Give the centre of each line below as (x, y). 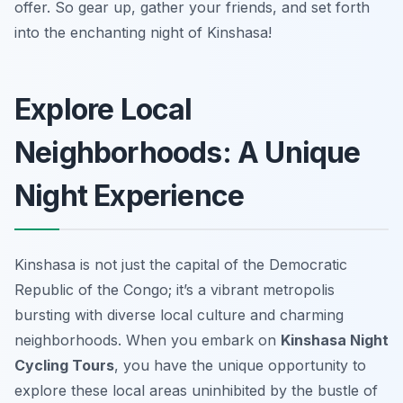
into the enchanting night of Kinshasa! (143, 33)
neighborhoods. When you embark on (148, 340)
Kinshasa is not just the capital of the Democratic (181, 265)
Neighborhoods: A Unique (188, 153)
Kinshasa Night (335, 340)
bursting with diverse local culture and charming (179, 315)
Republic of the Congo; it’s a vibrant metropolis (175, 290)
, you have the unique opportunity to (240, 366)
